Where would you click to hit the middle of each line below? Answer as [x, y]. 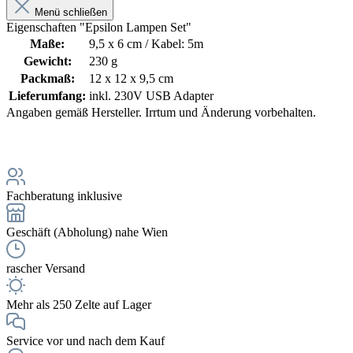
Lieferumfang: [47, 96]
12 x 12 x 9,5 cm [131, 79]
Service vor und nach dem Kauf [85, 341]
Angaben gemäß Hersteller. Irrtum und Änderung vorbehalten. [161, 113]
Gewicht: [47, 61]
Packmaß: [47, 79]
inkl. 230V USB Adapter [151, 96]
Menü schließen [71, 13]
